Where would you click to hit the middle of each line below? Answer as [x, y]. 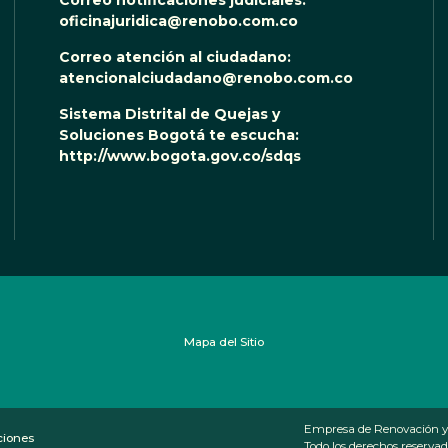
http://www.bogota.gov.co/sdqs [179, 156]
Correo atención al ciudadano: [176, 57]
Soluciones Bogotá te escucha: [180, 135]
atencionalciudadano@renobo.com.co [205, 78]
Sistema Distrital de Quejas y [169, 114]
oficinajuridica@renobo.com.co [178, 21]
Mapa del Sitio [224, 341]
